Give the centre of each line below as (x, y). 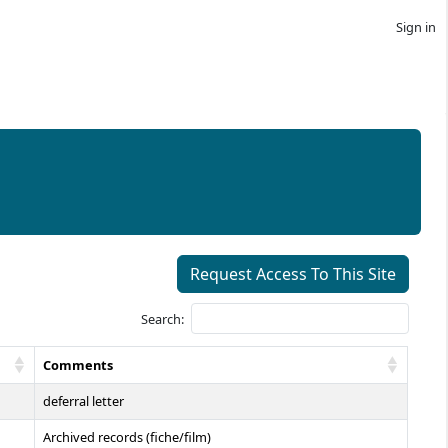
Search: (162, 319)
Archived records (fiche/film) (127, 437)
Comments (78, 364)
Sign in (416, 27)
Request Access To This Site (292, 274)
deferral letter (84, 401)
